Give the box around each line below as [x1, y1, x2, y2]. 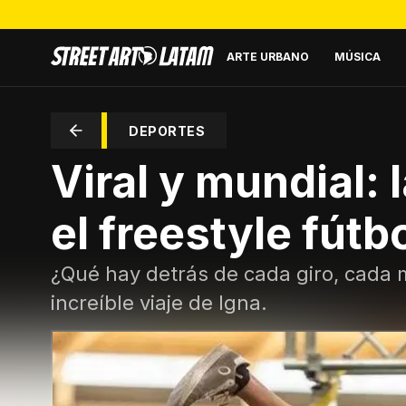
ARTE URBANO [227, 49, 309, 63]
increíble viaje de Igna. [51, 291, 267, 314]
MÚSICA [334, 49, 381, 63]
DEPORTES [129, 122, 205, 139]
